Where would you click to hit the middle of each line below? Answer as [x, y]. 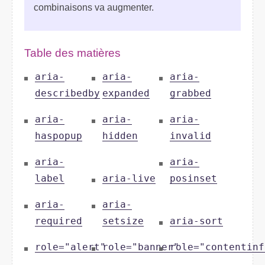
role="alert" [70, 248]
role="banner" [140, 248]
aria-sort [196, 222]
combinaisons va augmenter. [94, 8]
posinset [193, 179]
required [59, 222]
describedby [67, 94]
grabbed [190, 94]
